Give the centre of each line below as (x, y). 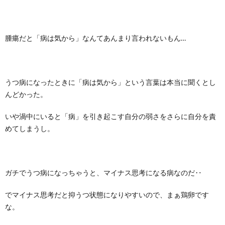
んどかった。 (26, 94)
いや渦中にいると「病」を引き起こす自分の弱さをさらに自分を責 (110, 117)
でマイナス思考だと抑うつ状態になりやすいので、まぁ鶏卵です (107, 195)
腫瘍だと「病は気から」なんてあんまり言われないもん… (95, 38)
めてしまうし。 (30, 129)
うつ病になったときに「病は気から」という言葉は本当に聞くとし (110, 82)
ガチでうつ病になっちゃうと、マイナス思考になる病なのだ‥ (103, 173)
